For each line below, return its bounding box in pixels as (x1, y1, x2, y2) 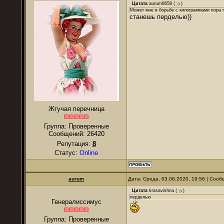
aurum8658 (149, 1, 172, 6)
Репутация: (56, 140, 92, 147)
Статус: (54, 149, 79, 156)
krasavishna (149, 188, 174, 193)
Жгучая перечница (48, 105, 104, 112)
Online (79, 149, 98, 156)
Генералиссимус (51, 198, 101, 205)
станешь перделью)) (129, 13, 191, 20)
